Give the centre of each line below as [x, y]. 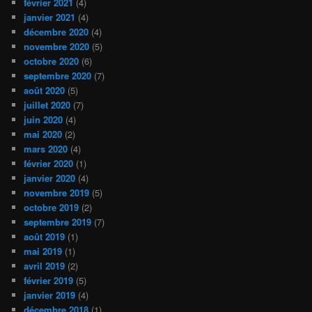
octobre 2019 [52, 208]
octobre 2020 [52, 61]
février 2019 [49, 281]
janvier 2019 [50, 295]
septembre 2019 [58, 222]
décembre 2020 [56, 32]
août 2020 [45, 91]
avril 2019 [45, 266]
